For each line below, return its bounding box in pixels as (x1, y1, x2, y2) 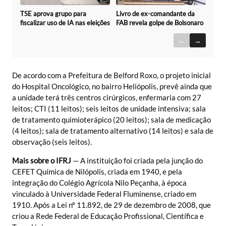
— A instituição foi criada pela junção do (71, 155, 203, 165)
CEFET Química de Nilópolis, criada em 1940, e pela (12, 166, 182, 176)
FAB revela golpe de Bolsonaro (116, 19, 203, 27)
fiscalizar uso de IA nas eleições (20, 18, 110, 27)
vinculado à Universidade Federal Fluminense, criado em (12, 189, 196, 198)
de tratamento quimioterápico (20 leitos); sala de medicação (12, 115, 211, 125)
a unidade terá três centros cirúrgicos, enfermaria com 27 (12, 93, 201, 102)
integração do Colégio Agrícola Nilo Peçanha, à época (12, 178, 187, 187)
